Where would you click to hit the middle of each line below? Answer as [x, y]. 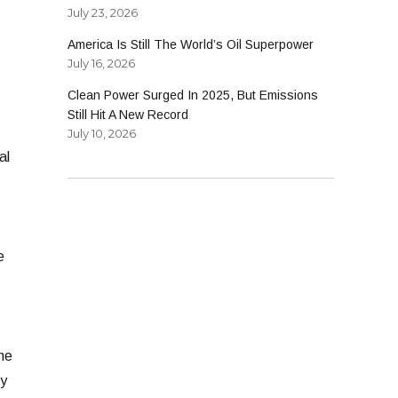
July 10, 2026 [102, 134]
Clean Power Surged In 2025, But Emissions [193, 96]
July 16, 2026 [101, 64]
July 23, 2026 [103, 13]
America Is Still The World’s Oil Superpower [191, 45]
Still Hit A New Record [128, 115]
